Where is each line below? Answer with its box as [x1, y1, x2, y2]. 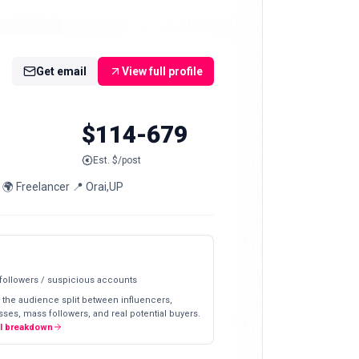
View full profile [122, 64, 203, 78]
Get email [36, 64, 87, 78]
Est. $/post [92, 155, 141, 167]
